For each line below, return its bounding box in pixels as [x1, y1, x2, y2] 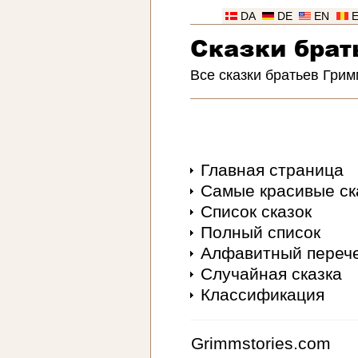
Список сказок [200, 202, 312, 221]
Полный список [200, 223, 320, 242]
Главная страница [200, 161, 344, 180]
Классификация [200, 285, 324, 304]
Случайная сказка [200, 265, 342, 284]
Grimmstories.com [191, 334, 331, 353]
